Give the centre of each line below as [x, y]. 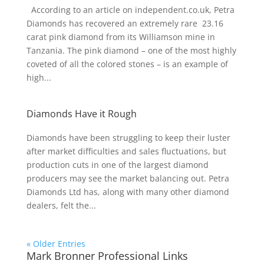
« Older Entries [56, 244]
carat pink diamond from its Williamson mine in [121, 37]
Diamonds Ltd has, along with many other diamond [128, 192]
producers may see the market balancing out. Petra [128, 178]
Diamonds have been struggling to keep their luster [128, 138]
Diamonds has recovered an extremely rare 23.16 [125, 23]
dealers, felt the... [61, 205]
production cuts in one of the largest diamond [117, 165]
